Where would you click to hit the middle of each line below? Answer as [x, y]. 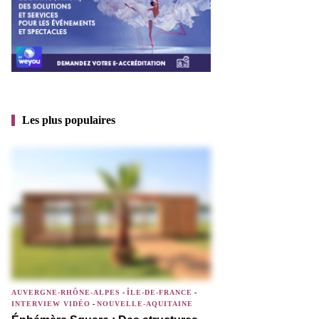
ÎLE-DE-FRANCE [159, 293]
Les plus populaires [69, 120]
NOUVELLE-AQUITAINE [145, 304]
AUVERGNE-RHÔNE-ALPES [66, 293]
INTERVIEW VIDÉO [51, 304]
